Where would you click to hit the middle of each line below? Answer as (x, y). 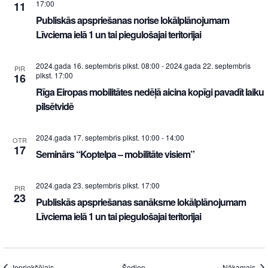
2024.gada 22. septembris (208, 65)
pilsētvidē (54, 106)
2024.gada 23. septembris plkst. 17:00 (98, 185)
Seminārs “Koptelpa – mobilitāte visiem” (115, 154)
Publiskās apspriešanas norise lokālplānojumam (132, 20)
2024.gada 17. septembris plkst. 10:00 (98, 137)
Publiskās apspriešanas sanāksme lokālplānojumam (141, 202)
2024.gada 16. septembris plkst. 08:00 (98, 65)
